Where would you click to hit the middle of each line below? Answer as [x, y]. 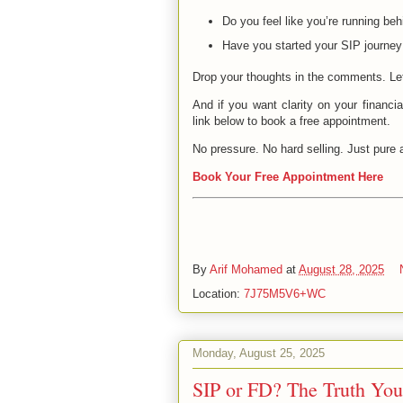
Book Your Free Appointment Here [288, 176]
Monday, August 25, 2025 [259, 354]
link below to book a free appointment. [291, 121]
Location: [218, 293]
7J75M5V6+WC [285, 293]
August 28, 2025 [341, 269]
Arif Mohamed [246, 269]
